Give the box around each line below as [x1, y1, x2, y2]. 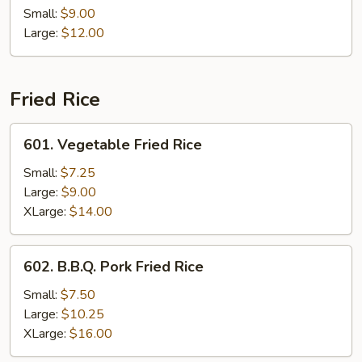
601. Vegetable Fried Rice [23, 135, 202, 154]
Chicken [10, 19, 53, 37]
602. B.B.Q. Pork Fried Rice [23, 257, 204, 276]
